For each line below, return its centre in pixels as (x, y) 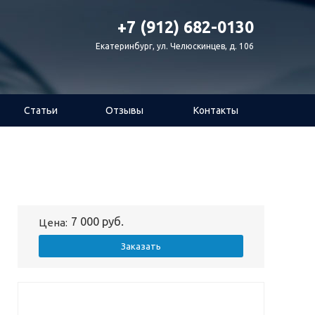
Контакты (216, 110)
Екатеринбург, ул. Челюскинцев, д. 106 (175, 46)
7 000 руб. (98, 221)
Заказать (141, 246)
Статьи (40, 110)
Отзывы (124, 110)
